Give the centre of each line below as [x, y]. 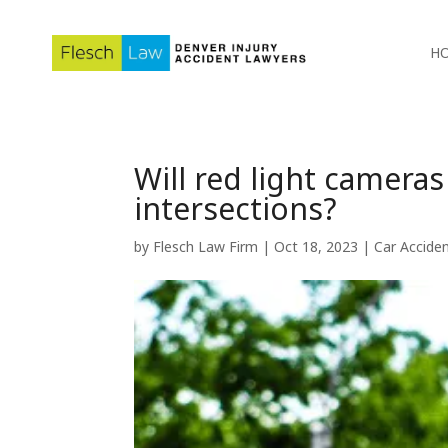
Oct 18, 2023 [316, 246]
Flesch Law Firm [206, 246]
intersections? [236, 208]
